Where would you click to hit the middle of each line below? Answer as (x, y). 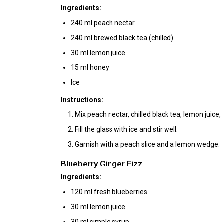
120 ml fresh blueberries (109, 192)
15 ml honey (90, 67)
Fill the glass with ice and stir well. (126, 129)
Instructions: (82, 99)
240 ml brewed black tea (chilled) (122, 37)
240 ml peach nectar (103, 23)
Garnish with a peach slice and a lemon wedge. (147, 144)
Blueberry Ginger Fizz (102, 163)
